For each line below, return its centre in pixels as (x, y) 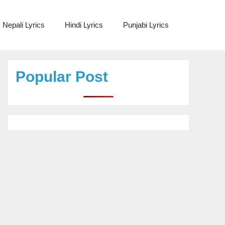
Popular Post (62, 77)
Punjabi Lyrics (146, 25)
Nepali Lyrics (24, 25)
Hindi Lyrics (84, 25)
